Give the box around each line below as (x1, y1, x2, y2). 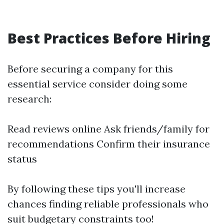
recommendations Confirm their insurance (7, 137, 210, 150)
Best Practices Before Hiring (7, 28, 210, 47)
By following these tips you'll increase (7, 182, 185, 195)
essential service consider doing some (7, 77, 187, 90)
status (7, 152, 37, 165)
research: (7, 92, 51, 105)
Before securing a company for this (7, 62, 173, 75)
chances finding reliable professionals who (7, 197, 208, 210)
